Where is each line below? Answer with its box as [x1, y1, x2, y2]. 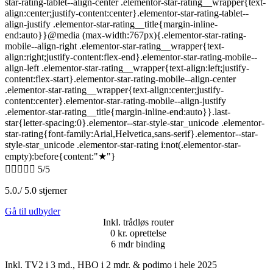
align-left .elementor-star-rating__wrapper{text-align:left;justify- [5, 63, 249, 74]
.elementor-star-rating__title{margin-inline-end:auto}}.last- [5, 107, 230, 118]
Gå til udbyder [5, 206, 60, 217]
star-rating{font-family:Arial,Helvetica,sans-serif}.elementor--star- [5, 129, 258, 140]
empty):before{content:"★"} [5, 151, 116, 162]
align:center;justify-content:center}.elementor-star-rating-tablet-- [5, 8, 249, 19]
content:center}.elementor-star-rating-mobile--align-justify [5, 96, 226, 107]
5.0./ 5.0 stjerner [5, 185, 67, 196]
